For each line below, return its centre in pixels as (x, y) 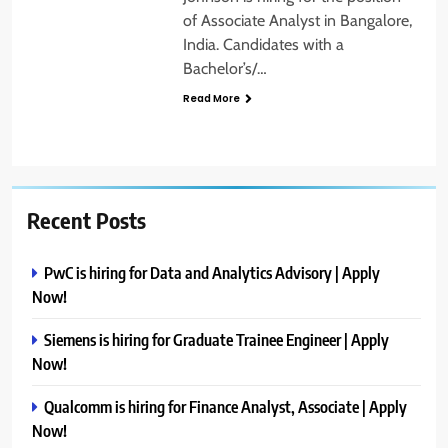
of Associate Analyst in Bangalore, (297, 20)
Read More (211, 98)
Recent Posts (86, 220)
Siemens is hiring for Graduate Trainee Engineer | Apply (216, 340)
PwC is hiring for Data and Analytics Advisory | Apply (212, 273)
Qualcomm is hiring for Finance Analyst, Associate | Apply (225, 407)
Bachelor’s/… (224, 68)
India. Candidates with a (263, 44)
